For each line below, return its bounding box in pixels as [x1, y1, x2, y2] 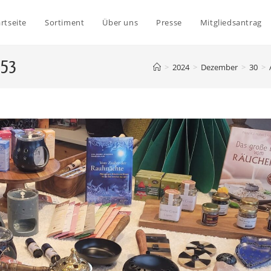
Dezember [201, 61, 238, 73]
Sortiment [45, 17, 85, 28]
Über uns [102, 17, 139, 28]
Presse [156, 17, 182, 28]
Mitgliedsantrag [200, 17, 262, 28]
